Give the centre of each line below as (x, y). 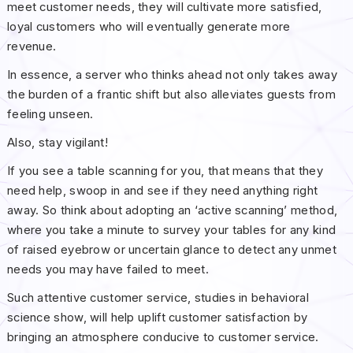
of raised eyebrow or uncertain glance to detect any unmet (171, 250)
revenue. (33, 46)
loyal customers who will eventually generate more (149, 26)
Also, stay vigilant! (59, 143)
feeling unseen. (50, 114)
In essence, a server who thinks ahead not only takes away (172, 74)
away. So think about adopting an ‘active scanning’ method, (172, 211)
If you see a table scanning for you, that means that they (165, 171)
